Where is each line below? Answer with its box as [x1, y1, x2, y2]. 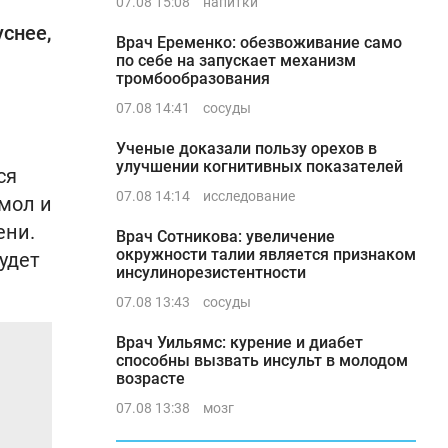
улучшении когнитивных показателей [116, 157, 403, 176]
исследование [203, 188, 295, 204]
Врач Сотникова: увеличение [116, 227, 335, 246]
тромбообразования [116, 69, 270, 88]
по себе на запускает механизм [116, 51, 356, 70]
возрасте [116, 369, 185, 388]
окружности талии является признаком [116, 245, 416, 264]
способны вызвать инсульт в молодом [116, 351, 408, 370]
